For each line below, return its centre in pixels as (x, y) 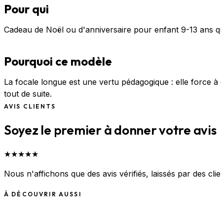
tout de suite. (28, 93)
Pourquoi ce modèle (58, 61)
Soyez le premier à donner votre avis (110, 130)
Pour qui (26, 9)
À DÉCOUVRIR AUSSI (43, 194)
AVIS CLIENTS (30, 106)
